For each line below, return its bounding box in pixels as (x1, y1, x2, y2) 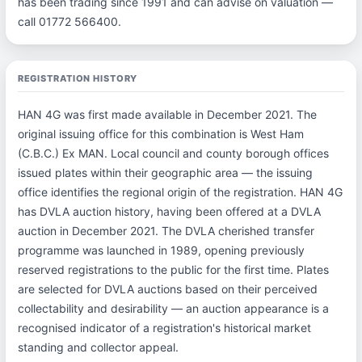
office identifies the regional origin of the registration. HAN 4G (17, 185, 343, 199)
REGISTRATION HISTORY (17, 73, 138, 84)
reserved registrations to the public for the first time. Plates (17, 263, 329, 276)
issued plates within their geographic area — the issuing (17, 166, 313, 179)
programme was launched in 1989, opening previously (17, 243, 305, 257)
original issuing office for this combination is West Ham (17, 127, 304, 141)
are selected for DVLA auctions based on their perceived (17, 282, 318, 296)
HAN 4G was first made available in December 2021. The (17, 107, 317, 121)
